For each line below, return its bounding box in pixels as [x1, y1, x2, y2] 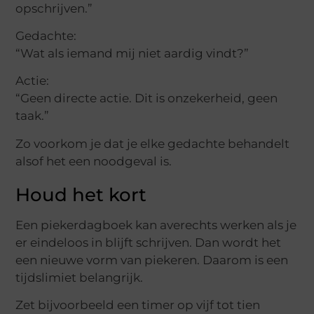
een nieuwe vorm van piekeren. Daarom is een [15, 252, 289, 267]
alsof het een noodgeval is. [15, 153, 172, 168]
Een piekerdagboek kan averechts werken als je [15, 217, 297, 232]
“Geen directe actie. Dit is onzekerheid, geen [15, 91, 278, 106]
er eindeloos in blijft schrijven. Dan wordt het [15, 235, 282, 250]
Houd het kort [15, 183, 147, 206]
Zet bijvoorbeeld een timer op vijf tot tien [15, 298, 261, 313]
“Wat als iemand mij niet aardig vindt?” [15, 46, 250, 61]
